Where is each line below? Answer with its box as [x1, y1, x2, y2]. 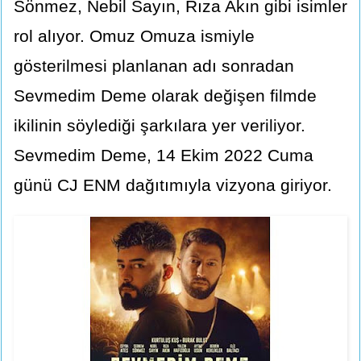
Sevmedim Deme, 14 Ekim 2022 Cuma [14, 145, 313, 164]
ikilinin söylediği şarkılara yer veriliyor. [14, 115, 305, 135]
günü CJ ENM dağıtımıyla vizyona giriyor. [14, 175, 332, 194]
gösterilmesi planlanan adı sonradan [14, 56, 294, 75]
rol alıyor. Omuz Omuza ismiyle [14, 26, 255, 45]
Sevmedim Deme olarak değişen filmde [14, 85, 317, 105]
